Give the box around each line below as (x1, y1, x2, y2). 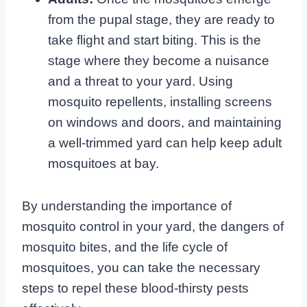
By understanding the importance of (22, 198, 232, 213)
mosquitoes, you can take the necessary (22, 260, 260, 275)
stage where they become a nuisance (48, 53, 269, 68)
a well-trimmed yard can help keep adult (48, 135, 282, 150)
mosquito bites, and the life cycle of (22, 239, 228, 254)
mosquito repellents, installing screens (48, 94, 272, 109)
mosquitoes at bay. (48, 156, 159, 171)
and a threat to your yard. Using (48, 73, 233, 88)
